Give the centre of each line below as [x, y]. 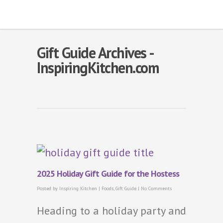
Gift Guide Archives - [95, 53]
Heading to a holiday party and [111, 211]
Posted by [48, 189]
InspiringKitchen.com [98, 67]
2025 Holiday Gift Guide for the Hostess [108, 174]
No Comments [156, 189]
